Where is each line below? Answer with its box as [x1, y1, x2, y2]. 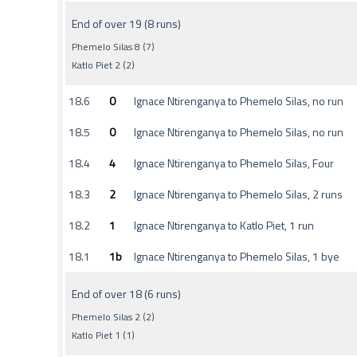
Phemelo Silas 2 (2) [72, 309, 155, 324]
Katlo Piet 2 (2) [72, 57, 135, 73]
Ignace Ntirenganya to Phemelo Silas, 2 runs [134, 186, 343, 202]
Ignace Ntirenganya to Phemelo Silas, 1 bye [134, 248, 339, 265]
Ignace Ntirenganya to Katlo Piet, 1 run [134, 217, 314, 233]
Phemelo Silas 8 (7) [72, 39, 155, 54]
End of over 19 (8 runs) [72, 15, 181, 32]
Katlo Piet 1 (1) [72, 328, 135, 343]
